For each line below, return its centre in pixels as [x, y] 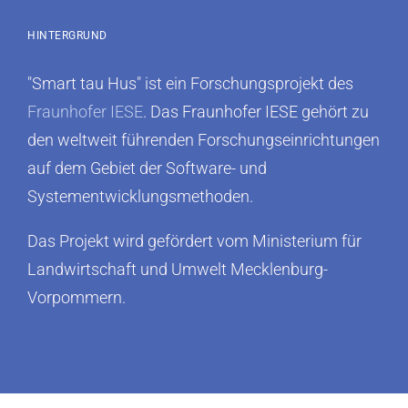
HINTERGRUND [67, 36]
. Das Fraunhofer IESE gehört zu [256, 112]
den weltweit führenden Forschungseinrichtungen [204, 140]
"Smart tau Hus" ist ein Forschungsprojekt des [190, 84]
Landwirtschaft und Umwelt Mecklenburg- [178, 270]
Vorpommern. [76, 298]
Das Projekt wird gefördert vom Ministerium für [194, 241]
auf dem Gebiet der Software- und [147, 168]
